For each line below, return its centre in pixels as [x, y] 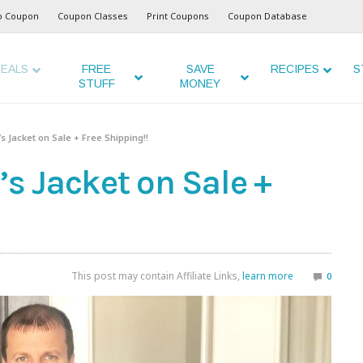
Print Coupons [178, 16]
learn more [268, 276]
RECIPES [295, 69]
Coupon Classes [93, 16]
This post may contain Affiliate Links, [157, 276]
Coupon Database [267, 16]
